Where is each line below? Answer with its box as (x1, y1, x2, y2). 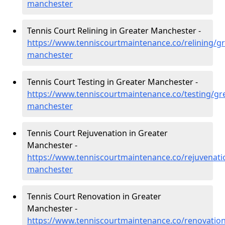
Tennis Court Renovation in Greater (27, 191, 161, 202)
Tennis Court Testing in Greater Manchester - (27, 76, 198, 87)
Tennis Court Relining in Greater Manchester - (27, 25, 201, 36)
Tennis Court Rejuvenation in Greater (27, 128, 168, 139)
